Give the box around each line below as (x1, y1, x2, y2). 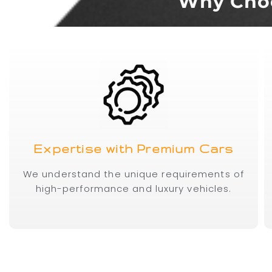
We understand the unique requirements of (22, 168, 244, 181)
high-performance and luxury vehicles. (35, 182, 232, 195)
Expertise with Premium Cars (33, 142, 234, 156)
